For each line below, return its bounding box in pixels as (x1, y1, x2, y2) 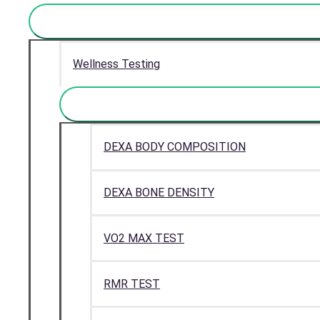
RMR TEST (104, 276, 160, 291)
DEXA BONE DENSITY (104, 185, 214, 199)
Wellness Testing (73, 57, 160, 71)
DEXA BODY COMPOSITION (104, 140, 246, 154)
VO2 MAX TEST (104, 231, 184, 245)
